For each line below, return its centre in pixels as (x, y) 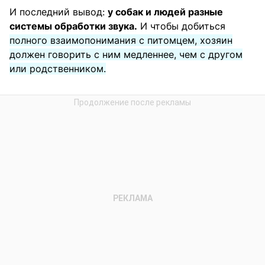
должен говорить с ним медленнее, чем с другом (126, 55)
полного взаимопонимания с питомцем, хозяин (121, 41)
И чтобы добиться (181, 26)
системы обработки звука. (73, 26)
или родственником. (58, 69)
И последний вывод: (59, 12)
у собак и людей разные (165, 12)
